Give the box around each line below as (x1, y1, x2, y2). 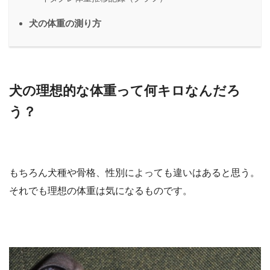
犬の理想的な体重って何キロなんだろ (9, 83, 240, 98)
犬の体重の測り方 (29, 17, 101, 28)
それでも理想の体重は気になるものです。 (9, 186, 192, 196)
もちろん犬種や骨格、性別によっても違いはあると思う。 (9, 168, 260, 178)
